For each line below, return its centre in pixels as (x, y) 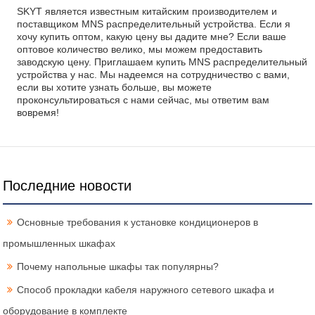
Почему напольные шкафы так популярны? (118, 266)
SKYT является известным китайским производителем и (147, 12)
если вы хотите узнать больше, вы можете (114, 88)
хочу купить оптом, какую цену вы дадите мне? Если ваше (151, 37)
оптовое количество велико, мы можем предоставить (139, 50)
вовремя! (38, 113)
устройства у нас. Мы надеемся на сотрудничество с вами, (153, 75)
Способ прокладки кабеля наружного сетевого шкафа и (146, 289)
